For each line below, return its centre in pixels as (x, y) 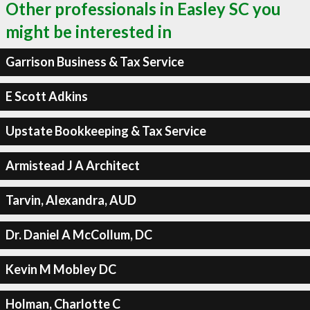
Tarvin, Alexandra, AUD (71, 200)
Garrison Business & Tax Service (94, 62)
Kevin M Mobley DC (61, 269)
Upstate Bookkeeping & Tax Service (106, 131)
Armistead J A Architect (72, 165)
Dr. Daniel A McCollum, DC (79, 235)
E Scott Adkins (46, 96)
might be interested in (89, 31)
